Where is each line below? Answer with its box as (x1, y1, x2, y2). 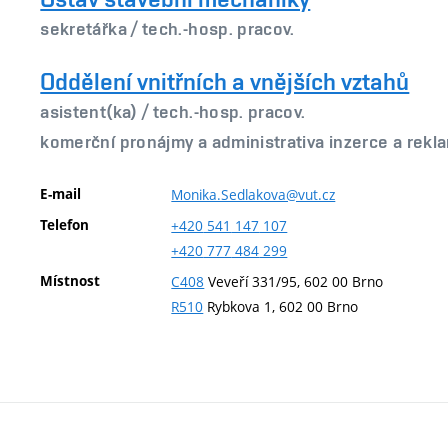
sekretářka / (40, 18, 143, 39)
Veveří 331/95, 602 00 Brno (204, 272, 384, 291)
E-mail (40, 185, 82, 203)
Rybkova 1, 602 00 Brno (203, 297, 359, 316)
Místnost (40, 272, 101, 290)
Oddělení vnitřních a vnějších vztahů (40, 67, 410, 95)
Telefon (40, 216, 90, 234)
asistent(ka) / (40, 100, 153, 122)
